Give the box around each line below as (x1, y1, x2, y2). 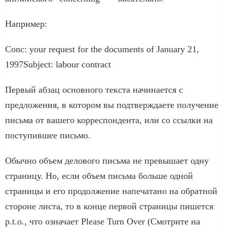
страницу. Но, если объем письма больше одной (5, 170, 193, 181)
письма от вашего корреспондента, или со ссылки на (5, 115, 213, 125)
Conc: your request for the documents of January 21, (5, 44, 199, 54)
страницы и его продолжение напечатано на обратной (5, 185, 217, 196)
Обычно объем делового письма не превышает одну (5, 155, 209, 166)
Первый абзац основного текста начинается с (5, 84, 183, 95)
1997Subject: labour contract (5, 59, 111, 69)
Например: (5, 18, 47, 29)
